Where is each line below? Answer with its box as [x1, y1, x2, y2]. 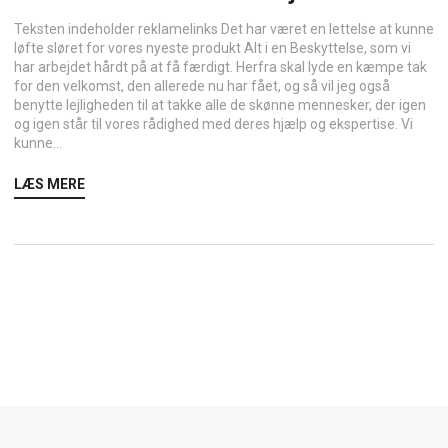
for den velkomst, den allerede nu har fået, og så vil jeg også [14, 78, 390, 95]
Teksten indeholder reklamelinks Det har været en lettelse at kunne [14, 21, 434, 38]
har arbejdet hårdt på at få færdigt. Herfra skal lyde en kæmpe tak [14, 59, 427, 76]
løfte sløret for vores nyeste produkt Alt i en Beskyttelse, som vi [14, 40, 411, 57]
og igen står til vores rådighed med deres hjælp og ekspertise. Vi [14, 116, 413, 133]
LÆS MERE [14, 176, 85, 193]
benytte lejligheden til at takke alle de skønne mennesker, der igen [14, 97, 426, 114]
